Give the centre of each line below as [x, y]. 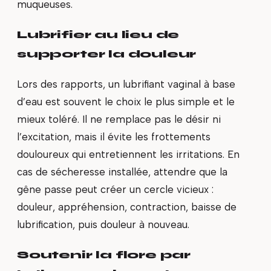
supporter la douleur [107, 54]
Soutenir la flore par [104, 254]
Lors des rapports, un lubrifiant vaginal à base [126, 84]
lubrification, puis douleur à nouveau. [103, 224]
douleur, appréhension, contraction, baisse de [127, 207]
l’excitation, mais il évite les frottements [114, 136]
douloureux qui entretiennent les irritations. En [128, 154]
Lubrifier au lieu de [98, 34]
